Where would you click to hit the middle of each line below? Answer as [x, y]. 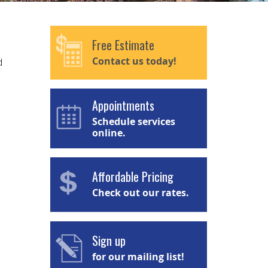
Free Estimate [123, 45]
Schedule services [133, 122]
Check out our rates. [140, 193]
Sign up [109, 240]
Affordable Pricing [133, 177]
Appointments [123, 106]
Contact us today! [134, 61]
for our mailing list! [138, 256]
